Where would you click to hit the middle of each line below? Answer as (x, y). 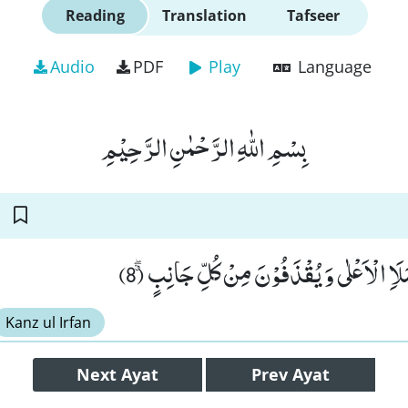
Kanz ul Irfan (48, 322)
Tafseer (313, 15)
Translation (204, 15)
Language (334, 66)
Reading (95, 15)
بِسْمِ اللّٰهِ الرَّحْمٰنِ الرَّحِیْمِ (204, 147)
